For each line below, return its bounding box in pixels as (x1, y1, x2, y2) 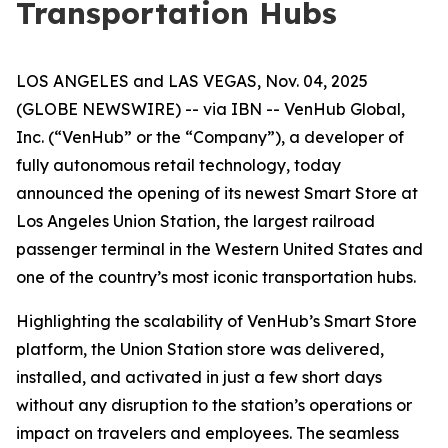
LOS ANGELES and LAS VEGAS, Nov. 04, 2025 (16, 71, 368, 91)
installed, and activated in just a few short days (16, 367, 382, 387)
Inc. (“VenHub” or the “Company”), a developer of (16, 127, 404, 147)
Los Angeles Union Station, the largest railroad (16, 211, 375, 231)
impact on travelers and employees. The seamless (16, 423, 399, 443)
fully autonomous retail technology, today (16, 155, 341, 175)
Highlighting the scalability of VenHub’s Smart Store (16, 311, 417, 331)
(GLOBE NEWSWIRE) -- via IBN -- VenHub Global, (16, 99, 405, 119)
